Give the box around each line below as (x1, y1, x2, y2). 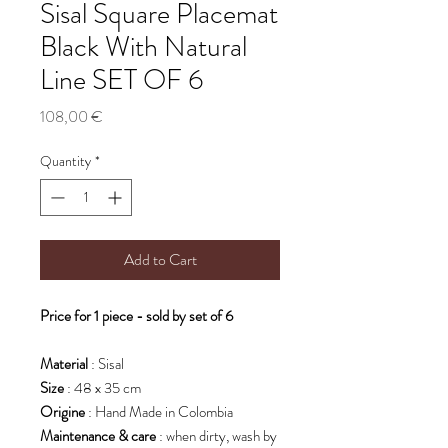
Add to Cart (123, 248, 197, 272)
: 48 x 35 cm (64, 377, 141, 400)
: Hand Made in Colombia (85, 401, 233, 424)
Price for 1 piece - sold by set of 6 (40, 305, 233, 328)
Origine (40, 401, 85, 424)
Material (40, 353, 88, 376)
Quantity (40, 151, 91, 172)
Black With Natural (40, 27, 247, 68)
